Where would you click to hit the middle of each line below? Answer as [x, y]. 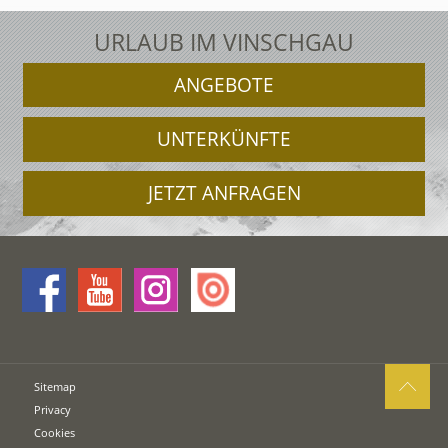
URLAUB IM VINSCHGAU [224, 42]
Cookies [55, 432]
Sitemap [55, 386]
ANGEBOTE [224, 84]
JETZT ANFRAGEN [224, 193]
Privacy [53, 409]
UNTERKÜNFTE [224, 139]
